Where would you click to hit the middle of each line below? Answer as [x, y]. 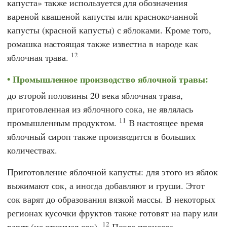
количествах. [32, 150]
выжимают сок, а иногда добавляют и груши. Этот [106, 186]
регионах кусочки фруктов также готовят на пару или [113, 213]
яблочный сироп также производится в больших [101, 137]
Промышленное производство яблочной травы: [110, 79]
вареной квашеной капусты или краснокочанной [103, 16]
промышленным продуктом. [63, 123]
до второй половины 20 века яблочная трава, [95, 96]
